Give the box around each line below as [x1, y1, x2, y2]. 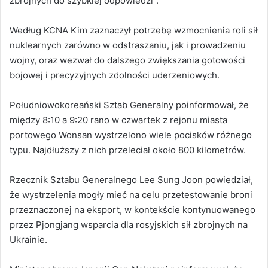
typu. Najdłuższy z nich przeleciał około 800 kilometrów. [10, 144, 246, 156]
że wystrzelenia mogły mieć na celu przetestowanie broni [10, 188, 252, 200]
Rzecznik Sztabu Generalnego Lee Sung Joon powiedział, [10, 173, 253, 185]
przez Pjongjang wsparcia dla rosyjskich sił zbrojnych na [10, 218, 248, 230]
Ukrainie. [10, 233, 47, 245]
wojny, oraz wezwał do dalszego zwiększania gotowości [10, 54, 245, 66]
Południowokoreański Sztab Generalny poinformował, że [10, 99, 249, 111]
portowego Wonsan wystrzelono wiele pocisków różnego [10, 129, 252, 141]
